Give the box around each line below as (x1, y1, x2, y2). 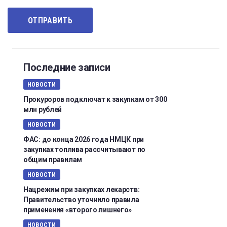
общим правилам (23, 155, 83, 164)
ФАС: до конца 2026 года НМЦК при (23, 135, 144, 143)
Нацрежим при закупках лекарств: (23, 185, 140, 194)
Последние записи (23, 61, 110, 73)
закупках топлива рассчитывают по (23, 145, 146, 154)
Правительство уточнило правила (23, 195, 139, 204)
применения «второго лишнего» (23, 205, 132, 214)
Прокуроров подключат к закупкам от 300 (23, 95, 167, 103)
